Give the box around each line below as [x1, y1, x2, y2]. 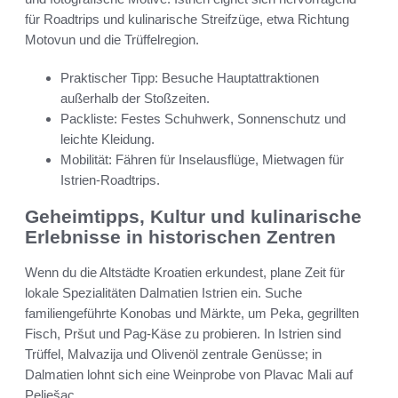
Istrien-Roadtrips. [60, 172, 160, 188]
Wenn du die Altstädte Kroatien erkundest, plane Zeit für [25, 265, 345, 281]
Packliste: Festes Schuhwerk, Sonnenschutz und [60, 111, 346, 127]
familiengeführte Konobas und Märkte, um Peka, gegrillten [25, 306, 359, 322]
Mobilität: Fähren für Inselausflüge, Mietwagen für [60, 152, 344, 168]
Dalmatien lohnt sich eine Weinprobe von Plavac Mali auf [25, 367, 353, 383]
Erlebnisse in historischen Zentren [25, 226, 336, 247]
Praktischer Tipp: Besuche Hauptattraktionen [60, 70, 319, 86]
